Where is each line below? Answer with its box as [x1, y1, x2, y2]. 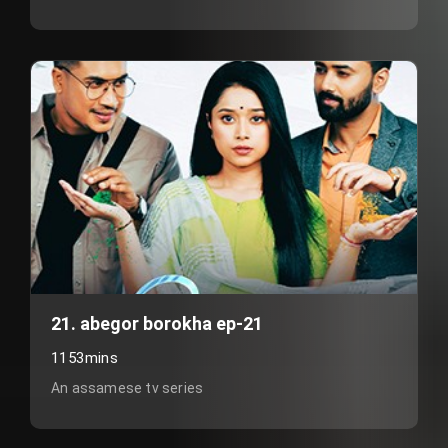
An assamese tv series [51, 380, 204, 396]
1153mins [51, 349, 119, 367]
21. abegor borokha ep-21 [51, 313, 263, 334]
